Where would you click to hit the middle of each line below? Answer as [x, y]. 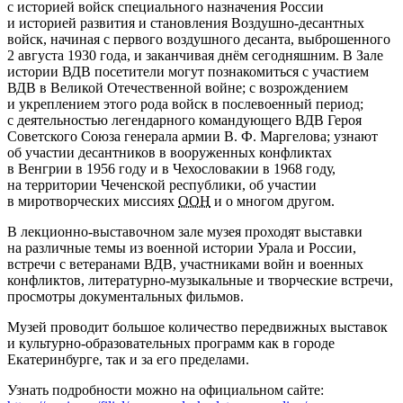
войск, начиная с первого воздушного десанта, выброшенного [199, 39]
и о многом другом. [273, 201]
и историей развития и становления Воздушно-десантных [186, 22]
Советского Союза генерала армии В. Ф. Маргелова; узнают [193, 136]
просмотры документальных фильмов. [125, 296]
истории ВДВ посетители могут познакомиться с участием [188, 71]
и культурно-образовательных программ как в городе [171, 343]
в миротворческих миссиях [93, 201]
